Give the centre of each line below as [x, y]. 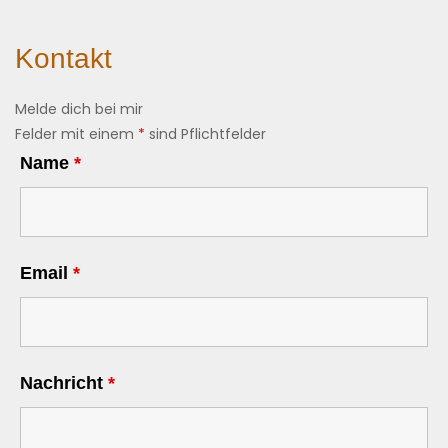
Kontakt [63, 58]
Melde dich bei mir [79, 109]
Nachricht [64, 383]
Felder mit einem [76, 134]
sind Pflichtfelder [205, 134]
